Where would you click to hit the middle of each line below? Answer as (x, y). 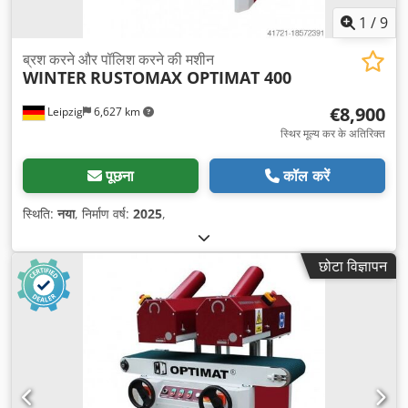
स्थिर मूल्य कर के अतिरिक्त (333, 133)
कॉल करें (306, 175)
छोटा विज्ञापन (353, 265)
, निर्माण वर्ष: (104, 213)
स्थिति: (40, 213)
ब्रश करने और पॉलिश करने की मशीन (118, 59)
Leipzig (64, 111)
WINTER (55, 77)
